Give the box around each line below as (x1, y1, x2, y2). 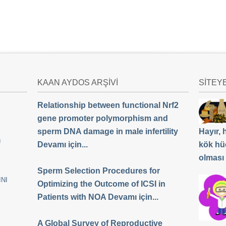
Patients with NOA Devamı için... (37, 193, 158, 201)
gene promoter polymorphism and (37, 114, 168, 123)
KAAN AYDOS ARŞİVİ (37, 78, 118, 87)
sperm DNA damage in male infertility (37, 127, 178, 136)
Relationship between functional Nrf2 (37, 101, 179, 109)
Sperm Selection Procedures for (37, 166, 160, 175)
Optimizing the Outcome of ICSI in (37, 180, 165, 188)
